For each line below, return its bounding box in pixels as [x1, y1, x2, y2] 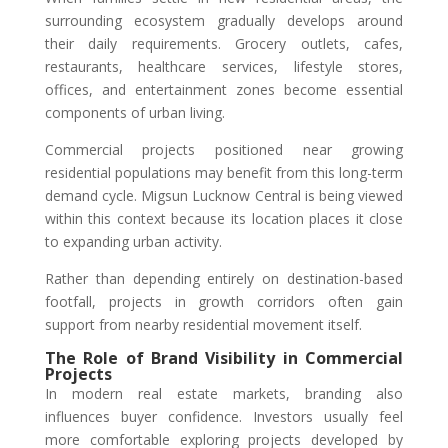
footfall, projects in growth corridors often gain [44, 292, 404, 312]
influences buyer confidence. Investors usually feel [44, 407, 404, 427]
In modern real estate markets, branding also [44, 384, 404, 404]
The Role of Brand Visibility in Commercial [44, 347, 404, 370]
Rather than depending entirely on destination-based [44, 269, 404, 289]
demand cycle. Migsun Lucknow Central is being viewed [44, 186, 404, 206]
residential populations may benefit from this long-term [44, 163, 404, 183]
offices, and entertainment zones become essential [44, 80, 404, 100]
